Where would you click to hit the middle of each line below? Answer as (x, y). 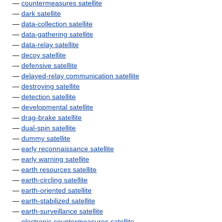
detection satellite (49, 97)
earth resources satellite (59, 169)
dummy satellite (46, 138)
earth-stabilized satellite (58, 201)
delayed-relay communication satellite (80, 76)
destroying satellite (51, 86)
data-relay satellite (50, 45)
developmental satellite (57, 107)
